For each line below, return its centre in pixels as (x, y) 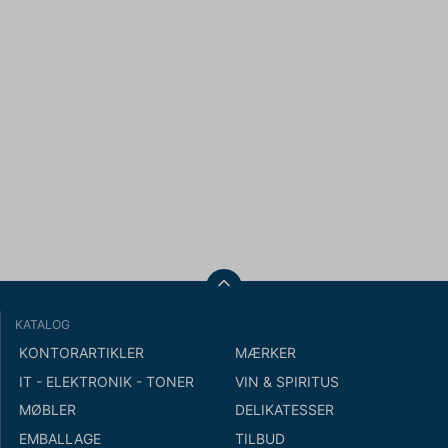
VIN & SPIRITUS (287, 381)
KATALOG (42, 324)
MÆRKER (266, 353)
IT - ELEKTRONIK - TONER (106, 381)
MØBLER (47, 410)
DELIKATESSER (285, 410)
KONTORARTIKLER (81, 353)
